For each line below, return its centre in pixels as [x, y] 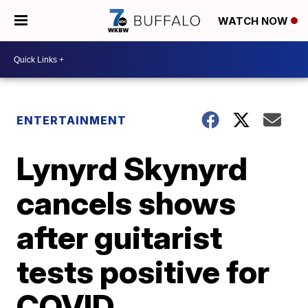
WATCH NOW [254, 21]
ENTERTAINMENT [72, 120]
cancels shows [126, 203]
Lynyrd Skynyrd [132, 168]
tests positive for [143, 272]
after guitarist [120, 237]
